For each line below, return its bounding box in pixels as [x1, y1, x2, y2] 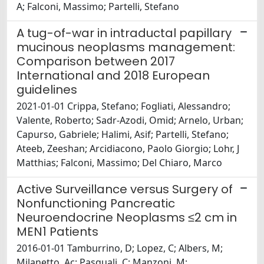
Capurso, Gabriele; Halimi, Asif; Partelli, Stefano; [16, 128, 229, 141]
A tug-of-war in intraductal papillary [16, 25, 232, 42]
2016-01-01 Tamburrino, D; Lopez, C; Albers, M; [16, 242, 223, 255]
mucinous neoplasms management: [16, 39, 235, 56]
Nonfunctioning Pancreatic [16, 195, 175, 212]
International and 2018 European [16, 67, 210, 84]
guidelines [16, 81, 77, 98]
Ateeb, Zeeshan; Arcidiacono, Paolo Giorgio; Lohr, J [16, 142, 239, 156]
